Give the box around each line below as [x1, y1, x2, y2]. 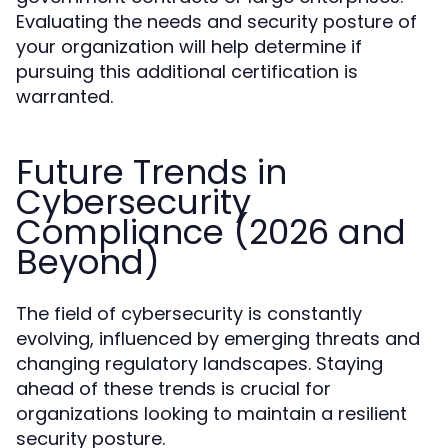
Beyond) [16, 238, 160, 286]
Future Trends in [16, 148, 287, 196]
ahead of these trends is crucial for [16, 376, 331, 401]
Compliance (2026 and [16, 208, 406, 256]
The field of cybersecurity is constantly [16, 301, 362, 326]
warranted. [16, 84, 113, 109]
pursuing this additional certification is [16, 59, 358, 84]
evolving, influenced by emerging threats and [16, 326, 420, 351]
